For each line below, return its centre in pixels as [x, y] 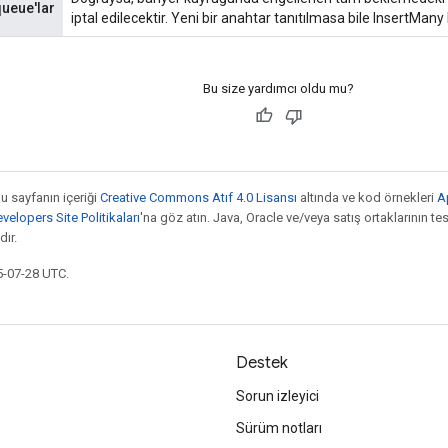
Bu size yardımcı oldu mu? [278, 88]
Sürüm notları [279, 428]
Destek [262, 363]
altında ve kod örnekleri [367, 197]
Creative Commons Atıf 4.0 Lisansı [198, 197]
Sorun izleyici [277, 396]
